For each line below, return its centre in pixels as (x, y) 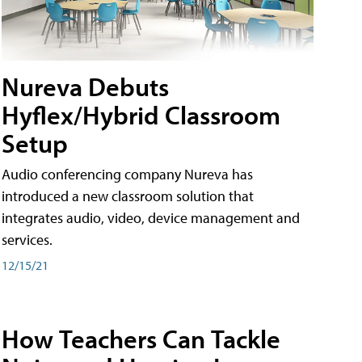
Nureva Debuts (85, 86)
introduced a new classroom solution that (128, 196)
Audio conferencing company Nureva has (127, 174)
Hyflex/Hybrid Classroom (141, 115)
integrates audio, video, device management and (151, 218)
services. (27, 240)
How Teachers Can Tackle (141, 339)
